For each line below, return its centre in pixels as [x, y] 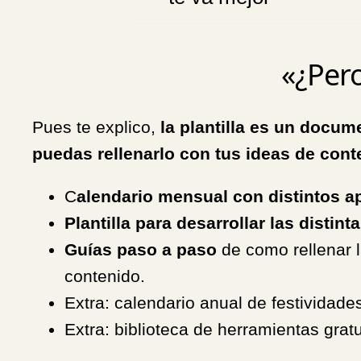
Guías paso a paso [143, 250]
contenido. [105, 276]
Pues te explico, [96, 127]
